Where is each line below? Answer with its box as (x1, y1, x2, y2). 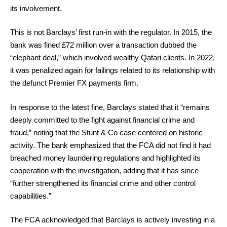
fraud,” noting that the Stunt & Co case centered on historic (10, 128, 203, 137)
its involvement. (10, 4, 62, 13)
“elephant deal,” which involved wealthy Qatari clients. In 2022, (10, 53, 215, 62)
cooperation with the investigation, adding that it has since (10, 166, 199, 175)
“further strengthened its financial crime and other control (10, 178, 196, 187)
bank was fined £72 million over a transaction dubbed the (10, 41, 197, 49)
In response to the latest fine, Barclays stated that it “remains (10, 102, 210, 111)
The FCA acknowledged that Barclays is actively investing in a (10, 215, 215, 224)
